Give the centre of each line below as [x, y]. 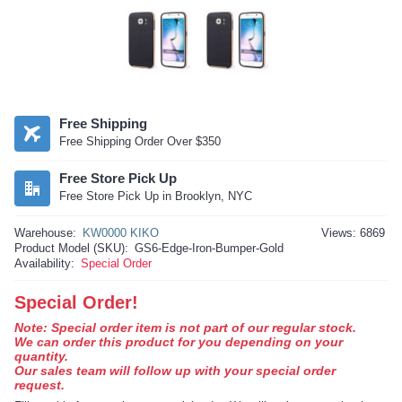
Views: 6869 [353, 233]
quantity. [41, 357]
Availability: [44, 264]
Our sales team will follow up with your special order [175, 371]
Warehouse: [45, 233]
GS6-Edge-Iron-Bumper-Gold [209, 249]
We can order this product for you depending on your [179, 342]
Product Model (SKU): [71, 249]
